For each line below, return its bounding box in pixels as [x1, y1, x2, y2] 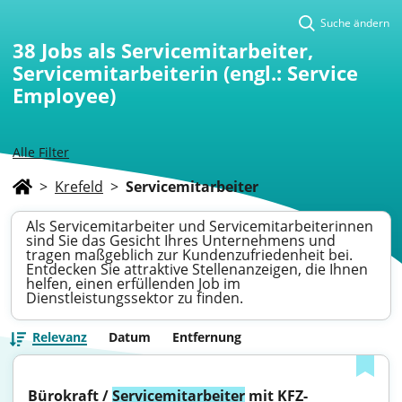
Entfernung [172, 328, 241, 345]
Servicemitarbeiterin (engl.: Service [13, 59, 358, 86]
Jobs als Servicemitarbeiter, [41, 37, 313, 64]
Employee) [13, 82, 116, 109]
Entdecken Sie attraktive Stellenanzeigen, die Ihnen [26, 259, 368, 279]
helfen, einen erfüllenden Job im [26, 274, 240, 293]
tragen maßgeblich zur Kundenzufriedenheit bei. [26, 245, 353, 265]
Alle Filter [13, 144, 69, 161]
